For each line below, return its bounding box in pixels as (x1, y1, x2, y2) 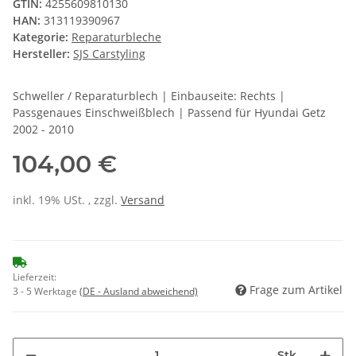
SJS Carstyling (73, 45, 145, 61)
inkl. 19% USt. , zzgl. (13, 192, 121, 207)
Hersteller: (13, 45, 70, 61)
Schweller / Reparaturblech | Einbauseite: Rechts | (13, 87, 285, 103)
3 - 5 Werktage (13, 284, 79, 298)
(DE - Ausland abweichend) (79, 284, 198, 298)
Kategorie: (13, 29, 72, 44)
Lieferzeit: (13, 269, 56, 284)
